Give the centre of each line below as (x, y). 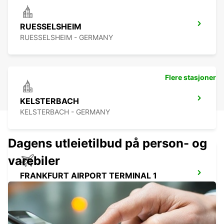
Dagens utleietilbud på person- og (107, 143)
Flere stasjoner (190, 77)
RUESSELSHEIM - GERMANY (66, 37)
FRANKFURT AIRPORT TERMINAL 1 (88, 176)
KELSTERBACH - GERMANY (65, 112)
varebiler (34, 161)
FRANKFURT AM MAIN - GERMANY (77, 186)
